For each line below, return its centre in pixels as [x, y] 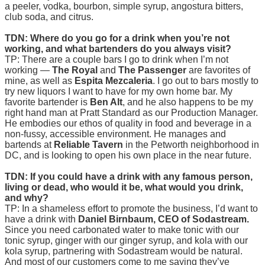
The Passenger [152, 70]
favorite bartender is [47, 102]
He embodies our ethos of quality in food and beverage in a [128, 124]
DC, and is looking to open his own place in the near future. [128, 156]
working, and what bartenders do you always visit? [118, 49]
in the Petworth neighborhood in [191, 145]
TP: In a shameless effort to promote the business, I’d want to [131, 209]
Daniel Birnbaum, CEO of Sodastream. [164, 219]
